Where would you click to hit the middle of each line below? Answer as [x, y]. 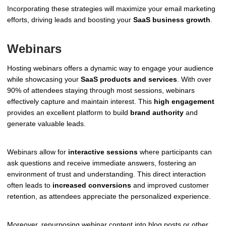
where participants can [175, 152]
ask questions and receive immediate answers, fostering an [102, 163]
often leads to [30, 185]
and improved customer [170, 185]
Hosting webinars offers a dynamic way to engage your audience [110, 68]
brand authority [157, 113]
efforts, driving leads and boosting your [70, 19]
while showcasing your [44, 79]
